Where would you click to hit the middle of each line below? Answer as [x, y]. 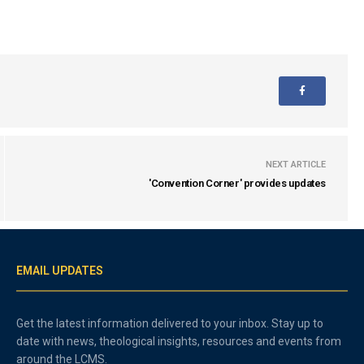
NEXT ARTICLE [296, 165]
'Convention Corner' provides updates [237, 183]
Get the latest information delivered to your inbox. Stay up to [170, 323]
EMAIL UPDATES [60, 271]
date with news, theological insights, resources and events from [179, 341]
